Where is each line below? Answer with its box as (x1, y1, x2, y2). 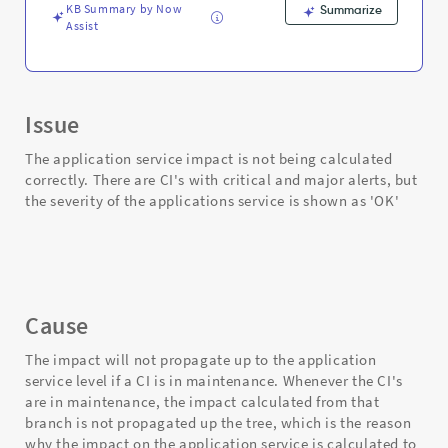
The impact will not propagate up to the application (25, 350, 377, 369)
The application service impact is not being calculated (25, 149, 393, 168)
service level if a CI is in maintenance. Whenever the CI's (25, 371, 403, 390)
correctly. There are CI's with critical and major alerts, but (25, 170, 418, 189)
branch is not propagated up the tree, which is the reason (25, 413, 412, 432)
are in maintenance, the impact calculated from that (25, 392, 380, 411)
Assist (66, 18, 99, 33)
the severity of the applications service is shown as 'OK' (25, 191, 400, 210)
